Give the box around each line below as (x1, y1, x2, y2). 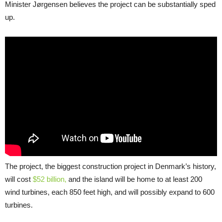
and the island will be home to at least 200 (66, 174, 202, 183)
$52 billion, (33, 174, 66, 183)
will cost (5, 174, 33, 183)
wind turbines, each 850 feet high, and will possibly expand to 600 (5, 187, 215, 196)
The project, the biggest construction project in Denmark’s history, (5, 162, 216, 170)
